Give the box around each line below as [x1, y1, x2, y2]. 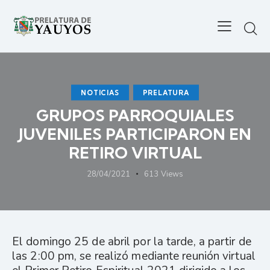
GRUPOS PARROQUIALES [36, 105, 234, 125]
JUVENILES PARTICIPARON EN [19, 124, 251, 144]
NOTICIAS [81, 88, 119, 97]
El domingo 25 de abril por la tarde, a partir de [12, 233, 251, 250]
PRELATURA [142, 88, 189, 97]
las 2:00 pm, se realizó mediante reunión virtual [12, 248, 256, 264]
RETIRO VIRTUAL [68, 142, 202, 163]
